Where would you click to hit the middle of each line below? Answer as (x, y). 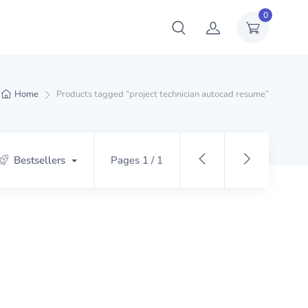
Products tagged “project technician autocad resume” (163, 94)
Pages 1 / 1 (137, 160)
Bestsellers (39, 160)
